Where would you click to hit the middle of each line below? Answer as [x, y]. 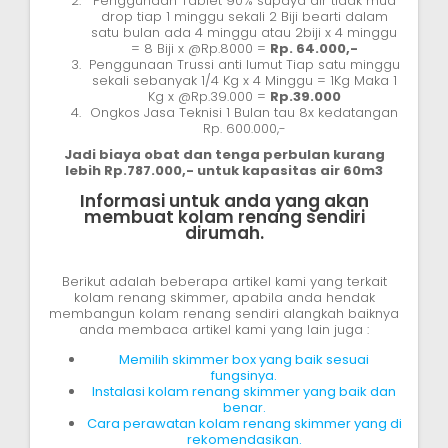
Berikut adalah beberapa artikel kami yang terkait [224, 281]
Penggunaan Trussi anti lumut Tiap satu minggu [244, 64]
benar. [244, 407]
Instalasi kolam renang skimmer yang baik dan [244, 391]
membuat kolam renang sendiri [224, 216]
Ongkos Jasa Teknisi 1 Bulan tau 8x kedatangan [244, 112]
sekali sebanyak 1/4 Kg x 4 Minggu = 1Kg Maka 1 [244, 80]
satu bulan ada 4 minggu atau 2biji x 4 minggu [244, 32]
